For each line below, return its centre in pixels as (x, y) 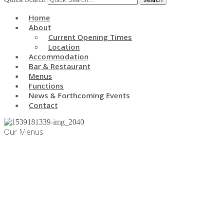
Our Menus (24, 132)
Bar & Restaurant (60, 66)
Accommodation (59, 56)
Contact (43, 105)
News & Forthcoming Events (79, 95)
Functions (46, 86)
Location (64, 47)
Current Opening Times (90, 37)
